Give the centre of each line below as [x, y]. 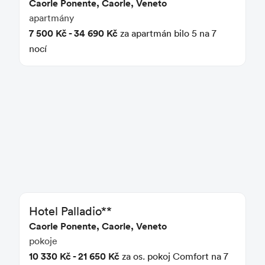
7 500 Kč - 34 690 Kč [74, 33]
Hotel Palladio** [71, 210]
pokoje [43, 240]
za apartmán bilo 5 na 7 [167, 33]
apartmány [52, 17]
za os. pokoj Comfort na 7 [174, 256]
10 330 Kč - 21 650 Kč [75, 256]
